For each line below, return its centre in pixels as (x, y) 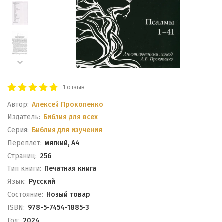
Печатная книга (70, 169)
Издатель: (24, 117)
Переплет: (25, 143)
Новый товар (68, 194)
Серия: (18, 130)
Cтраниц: (22, 156)
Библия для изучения (67, 130)
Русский (42, 182)
